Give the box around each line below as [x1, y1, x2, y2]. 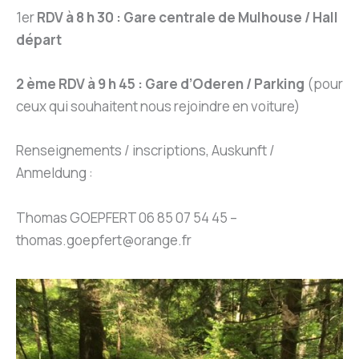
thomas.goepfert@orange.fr [16, 230, 192, 249]
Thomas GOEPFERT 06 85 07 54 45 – [16, 208, 237, 227]
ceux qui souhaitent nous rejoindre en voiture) [16, 97, 300, 116]
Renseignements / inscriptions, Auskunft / [16, 141, 275, 160]
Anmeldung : [16, 163, 93, 183]
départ [16, 30, 62, 49]
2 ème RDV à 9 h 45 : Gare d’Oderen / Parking [16, 75, 307, 94]
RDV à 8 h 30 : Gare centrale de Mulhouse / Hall [37, 7, 338, 26]
